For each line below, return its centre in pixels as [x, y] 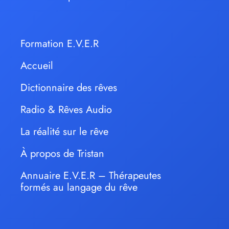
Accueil [37, 66]
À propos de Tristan [62, 154]
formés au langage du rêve [79, 188]
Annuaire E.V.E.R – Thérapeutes [91, 176]
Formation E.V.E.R [60, 44]
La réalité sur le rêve [64, 132]
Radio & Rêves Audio [66, 110]
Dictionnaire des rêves [69, 88]
